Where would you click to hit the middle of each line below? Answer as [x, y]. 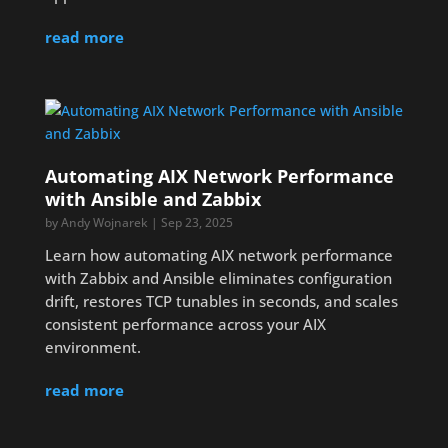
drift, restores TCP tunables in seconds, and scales [221, 301]
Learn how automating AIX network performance [218, 255]
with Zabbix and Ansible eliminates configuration [218, 278]
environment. [92, 347]
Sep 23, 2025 [196, 222]
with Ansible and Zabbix [152, 199]
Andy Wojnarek [104, 222]
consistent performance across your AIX [185, 324]
